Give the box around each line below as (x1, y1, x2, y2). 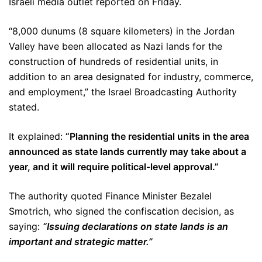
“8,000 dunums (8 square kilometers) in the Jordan (9, 25, 235, 37)
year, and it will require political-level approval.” (9, 161, 219, 173)
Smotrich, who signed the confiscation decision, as (9, 205, 234, 218)
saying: (9, 220, 43, 233)
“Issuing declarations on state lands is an (43, 220, 228, 233)
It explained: (9, 130, 65, 143)
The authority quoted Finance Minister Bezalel (9, 190, 212, 202)
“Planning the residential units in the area (65, 130, 249, 143)
